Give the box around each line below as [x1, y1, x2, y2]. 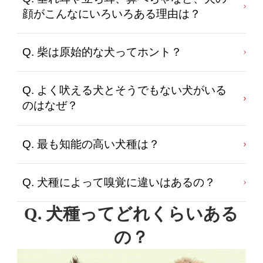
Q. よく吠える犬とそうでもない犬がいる [22, 84, 227, 97]
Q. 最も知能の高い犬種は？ [22, 137, 160, 150]
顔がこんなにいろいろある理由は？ [22, 7, 201, 20]
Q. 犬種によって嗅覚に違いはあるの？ [22, 176, 216, 188]
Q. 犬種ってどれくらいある [24, 204, 239, 224]
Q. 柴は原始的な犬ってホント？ [22, 46, 183, 59]
